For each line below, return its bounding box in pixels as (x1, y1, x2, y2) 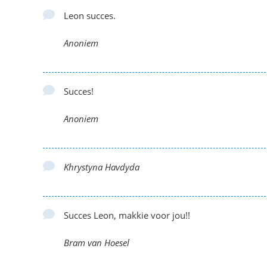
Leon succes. (64, 10, 116, 21)
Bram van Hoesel (64, 237, 129, 249)
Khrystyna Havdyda (64, 161, 139, 173)
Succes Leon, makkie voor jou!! (64, 209, 190, 221)
